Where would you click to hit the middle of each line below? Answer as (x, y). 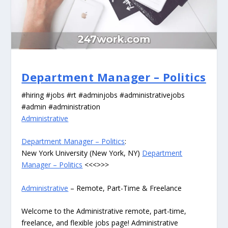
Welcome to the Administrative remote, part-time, (104, 211)
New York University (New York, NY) (82, 153)
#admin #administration (61, 107)
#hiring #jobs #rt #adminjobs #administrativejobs (103, 95)
